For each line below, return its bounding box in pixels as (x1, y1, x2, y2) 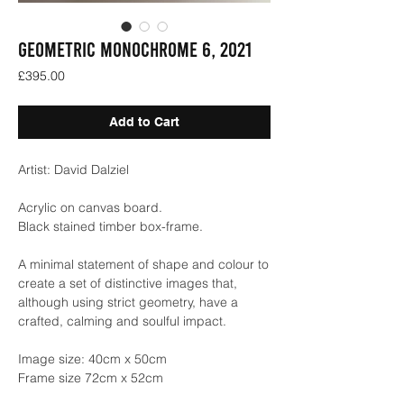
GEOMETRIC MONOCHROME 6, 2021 (18, 35, 252, 61)
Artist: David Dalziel (18, 161, 129, 178)
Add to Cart (109, 114, 179, 129)
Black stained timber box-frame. (18, 217, 203, 234)
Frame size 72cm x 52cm (18, 369, 163, 386)
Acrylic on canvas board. (18, 198, 162, 216)
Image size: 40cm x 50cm (18, 350, 167, 367)
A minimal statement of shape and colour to (18, 255, 269, 272)
